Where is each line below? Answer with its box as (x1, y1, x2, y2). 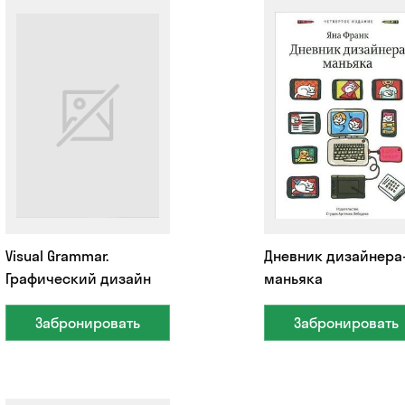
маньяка (263, 268, 323, 287)
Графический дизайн (5, 268, 151, 287)
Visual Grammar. (5, 246, 108, 265)
